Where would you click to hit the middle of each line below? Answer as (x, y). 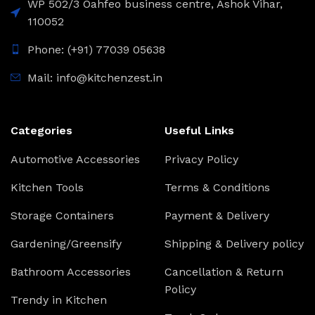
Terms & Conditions (217, 187)
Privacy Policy (201, 159)
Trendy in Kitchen (59, 300)
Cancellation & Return (224, 271)
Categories (41, 130)
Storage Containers (62, 215)
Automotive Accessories (75, 159)
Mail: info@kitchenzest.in (95, 77)
